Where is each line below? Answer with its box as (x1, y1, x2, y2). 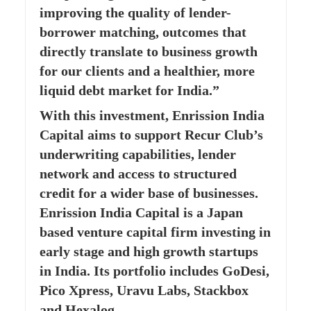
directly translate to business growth (39, 43, 258, 59)
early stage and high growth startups (39, 244, 258, 260)
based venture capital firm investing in (39, 224, 271, 240)
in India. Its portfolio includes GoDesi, (39, 263, 269, 279)
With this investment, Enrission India (39, 108, 264, 124)
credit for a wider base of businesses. (39, 185, 258, 201)
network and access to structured (39, 166, 237, 182)
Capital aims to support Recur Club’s (39, 127, 263, 143)
